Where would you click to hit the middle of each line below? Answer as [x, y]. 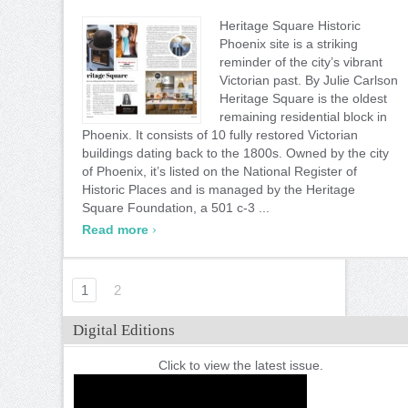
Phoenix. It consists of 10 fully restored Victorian [220, 134]
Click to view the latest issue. [240, 365]
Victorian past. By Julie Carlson [309, 80]
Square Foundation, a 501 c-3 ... [176, 207]
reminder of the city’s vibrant [301, 61]
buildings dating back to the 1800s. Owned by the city [235, 153]
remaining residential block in [303, 116]
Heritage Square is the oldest [303, 98]
